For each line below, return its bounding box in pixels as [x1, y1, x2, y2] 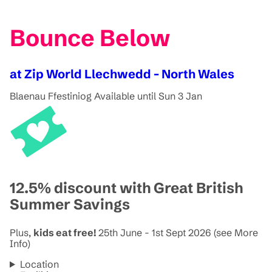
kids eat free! [33, 226, 98, 239]
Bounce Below [10, 24, 170, 53]
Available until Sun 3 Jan [94, 89, 202, 102]
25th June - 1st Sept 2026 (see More [98, 226, 258, 239]
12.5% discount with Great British [10, 178, 243, 197]
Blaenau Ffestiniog [10, 89, 92, 102]
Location [19, 257, 59, 270]
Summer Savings [10, 195, 130, 213]
